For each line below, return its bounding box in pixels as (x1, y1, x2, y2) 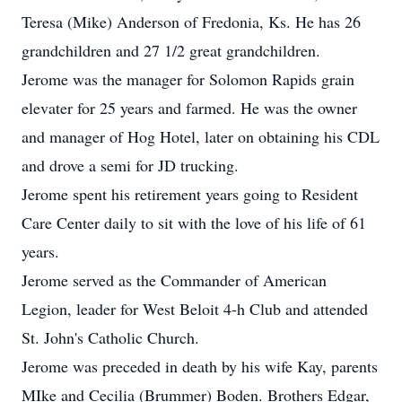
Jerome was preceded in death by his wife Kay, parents (22, 355, 378, 377)
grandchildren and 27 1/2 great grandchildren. (22, 39, 320, 61)
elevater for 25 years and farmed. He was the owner (22, 97, 357, 118)
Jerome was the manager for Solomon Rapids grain (22, 68, 354, 90)
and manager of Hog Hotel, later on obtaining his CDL (22, 126, 380, 147)
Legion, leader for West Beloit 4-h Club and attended (22, 298, 368, 319)
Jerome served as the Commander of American (22, 269, 327, 291)
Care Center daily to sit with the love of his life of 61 (22, 212, 366, 233)
